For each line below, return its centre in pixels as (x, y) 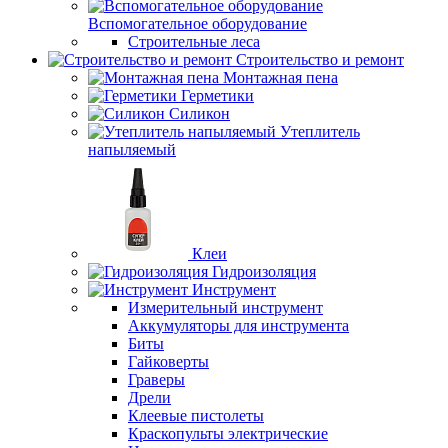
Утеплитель (320, 131)
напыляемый (132, 149)
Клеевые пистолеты (196, 415)
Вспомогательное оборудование (197, 23)
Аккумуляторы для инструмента (238, 325)
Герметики (217, 95)
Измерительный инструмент (225, 307)
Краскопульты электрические (228, 433)
